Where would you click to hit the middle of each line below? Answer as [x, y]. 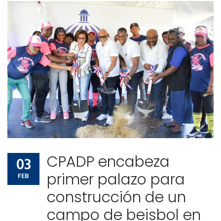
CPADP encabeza [108, 162]
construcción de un [116, 198]
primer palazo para [116, 180]
